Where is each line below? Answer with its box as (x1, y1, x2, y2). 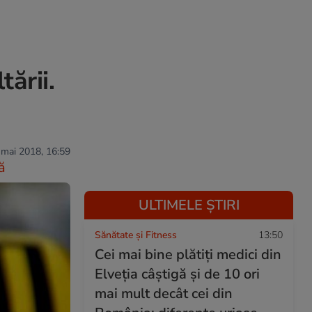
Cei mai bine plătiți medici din (95, 245, 281, 264)
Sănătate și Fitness (95, 228, 177, 242)
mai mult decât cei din (95, 284, 233, 303)
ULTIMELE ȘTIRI (138, 196, 240, 214)
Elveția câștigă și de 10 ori (95, 265, 260, 283)
